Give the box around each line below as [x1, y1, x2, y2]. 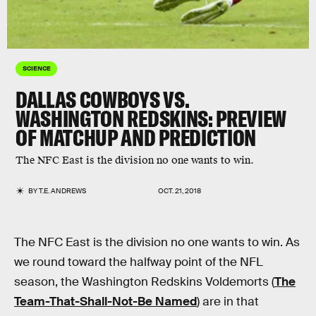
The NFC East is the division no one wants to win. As [14, 235, 300, 250]
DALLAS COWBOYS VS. [16, 85, 190, 114]
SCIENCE [23, 63, 51, 72]
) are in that [197, 294, 259, 309]
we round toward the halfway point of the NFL [14, 255, 263, 269]
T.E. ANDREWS [39, 186, 87, 195]
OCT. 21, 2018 [158, 186, 201, 195]
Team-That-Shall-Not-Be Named [14, 294, 197, 309]
